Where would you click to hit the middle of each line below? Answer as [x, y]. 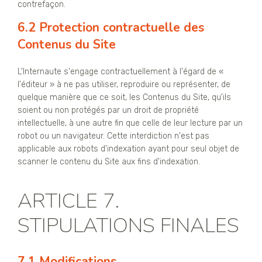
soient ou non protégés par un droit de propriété [108, 110]
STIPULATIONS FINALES [128, 225]
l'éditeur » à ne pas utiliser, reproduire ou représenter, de [124, 84]
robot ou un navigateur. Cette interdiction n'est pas [113, 136]
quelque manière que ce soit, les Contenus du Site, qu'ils [124, 97]
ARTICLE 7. [68, 201]
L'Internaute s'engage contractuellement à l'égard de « [120, 71]
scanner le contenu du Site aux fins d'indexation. [109, 161]
